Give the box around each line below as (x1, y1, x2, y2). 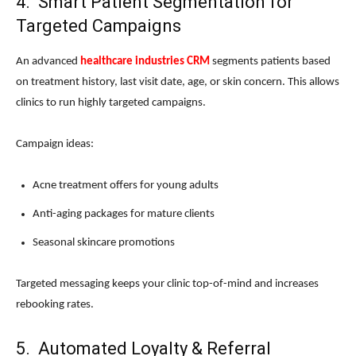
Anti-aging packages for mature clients (33, 208, 215, 221)
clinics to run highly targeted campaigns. (16, 97, 206, 110)
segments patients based (210, 56, 331, 68)
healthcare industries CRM (80, 56, 210, 68)
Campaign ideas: (16, 138, 94, 151)
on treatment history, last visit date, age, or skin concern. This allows (16, 76, 339, 89)
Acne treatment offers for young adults (33, 180, 219, 192)
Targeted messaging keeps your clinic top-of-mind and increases (16, 278, 319, 291)
